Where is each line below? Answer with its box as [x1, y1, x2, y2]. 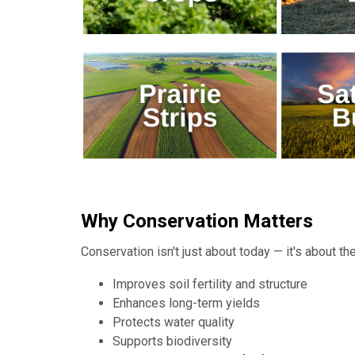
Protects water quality [113, 315, 235, 330]
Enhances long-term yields [113, 296, 260, 311]
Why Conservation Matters [81, 210, 313, 233]
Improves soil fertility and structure [113, 277, 307, 292]
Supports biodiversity [113, 334, 232, 349]
